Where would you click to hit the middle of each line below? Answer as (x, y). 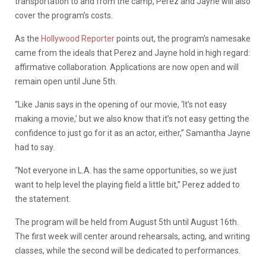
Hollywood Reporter (78, 38)
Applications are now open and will (174, 67)
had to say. (35, 147)
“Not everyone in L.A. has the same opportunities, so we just (126, 170)
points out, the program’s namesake (183, 38)
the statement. (43, 199)
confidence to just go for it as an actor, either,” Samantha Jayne (133, 133)
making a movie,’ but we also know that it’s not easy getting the (132, 118)
